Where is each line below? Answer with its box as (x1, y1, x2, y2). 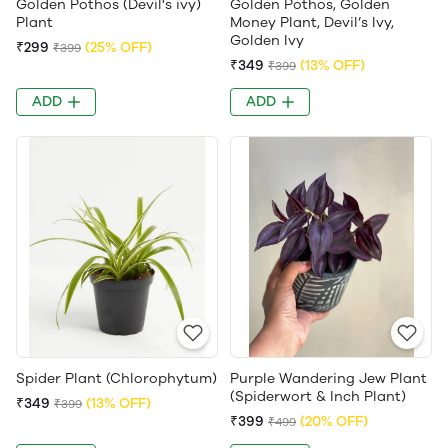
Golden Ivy (230, 32, 304, 50)
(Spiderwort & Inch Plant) (230, 388, 406, 406)
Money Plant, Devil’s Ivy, (230, 14, 394, 32)
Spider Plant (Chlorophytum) (16, 370, 217, 388)
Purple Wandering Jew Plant (230, 370, 427, 388)
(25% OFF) (85, 39, 152, 57)
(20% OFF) (300, 413, 368, 431)
